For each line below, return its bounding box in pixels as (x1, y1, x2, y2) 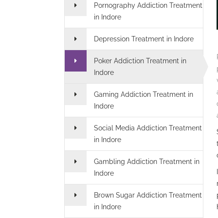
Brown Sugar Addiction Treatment (94, 191, 202, 199)
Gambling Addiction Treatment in (94, 158, 200, 165)
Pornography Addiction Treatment (94, 1, 202, 9)
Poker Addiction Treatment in (94, 57, 186, 65)
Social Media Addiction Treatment (94, 124, 202, 132)
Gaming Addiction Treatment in (94, 91, 193, 98)
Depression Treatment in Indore (94, 35, 194, 43)
